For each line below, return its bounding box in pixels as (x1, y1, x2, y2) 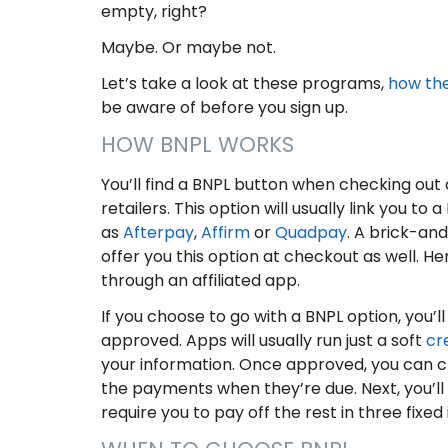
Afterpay (122, 221, 194, 245)
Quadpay (274, 221, 347, 245)
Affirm (200, 221, 250, 245)
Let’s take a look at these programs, (100, 72, 388, 96)
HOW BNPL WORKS (100, 130, 294, 160)
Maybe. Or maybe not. (100, 36, 276, 60)
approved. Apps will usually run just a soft (100, 329, 426, 353)
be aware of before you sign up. (100, 96, 348, 120)
